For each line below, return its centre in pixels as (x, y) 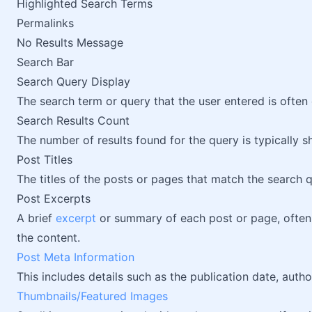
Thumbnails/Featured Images (92, 296)
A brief (36, 218)
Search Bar (45, 62)
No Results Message (70, 42)
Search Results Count (73, 120)
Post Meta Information (76, 257)
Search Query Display (73, 81)
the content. (48, 237)
